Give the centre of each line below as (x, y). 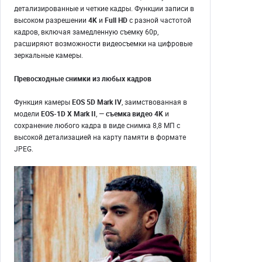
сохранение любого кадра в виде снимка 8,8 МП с (97, 125)
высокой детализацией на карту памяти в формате (100, 137)
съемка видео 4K (135, 114)
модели (27, 114)
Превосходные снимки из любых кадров (83, 79)
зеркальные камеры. (49, 55)
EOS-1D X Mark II (68, 114)
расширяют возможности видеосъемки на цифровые (103, 44)
